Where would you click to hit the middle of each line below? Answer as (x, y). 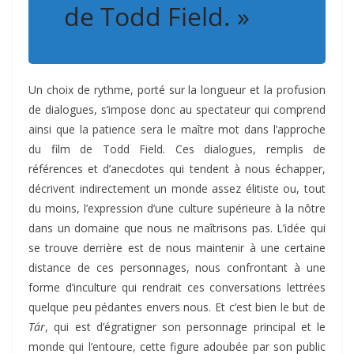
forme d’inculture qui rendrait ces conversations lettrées (177, 288)
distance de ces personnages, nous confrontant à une (177, 268)
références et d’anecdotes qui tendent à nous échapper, (177, 169)
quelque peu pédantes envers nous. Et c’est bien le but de (177, 307)
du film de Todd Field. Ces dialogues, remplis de (177, 149)
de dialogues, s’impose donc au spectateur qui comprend (177, 110)
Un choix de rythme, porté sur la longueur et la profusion (177, 90)
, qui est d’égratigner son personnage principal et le (185, 327)
